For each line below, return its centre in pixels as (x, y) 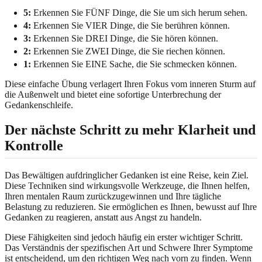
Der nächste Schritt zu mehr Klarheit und (130, 130)
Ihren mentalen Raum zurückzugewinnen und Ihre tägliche (113, 196)
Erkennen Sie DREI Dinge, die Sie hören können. (125, 38)
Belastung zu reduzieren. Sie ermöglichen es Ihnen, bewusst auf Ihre (131, 206)
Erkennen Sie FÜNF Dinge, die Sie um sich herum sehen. (139, 12)
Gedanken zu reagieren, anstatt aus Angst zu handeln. (103, 217)
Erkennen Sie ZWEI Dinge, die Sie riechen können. (128, 51)
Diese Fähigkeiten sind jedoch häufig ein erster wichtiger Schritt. (124, 237)
